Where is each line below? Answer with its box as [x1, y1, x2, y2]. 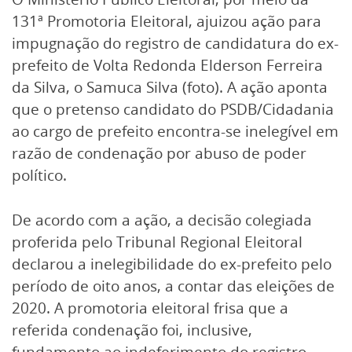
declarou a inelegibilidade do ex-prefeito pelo [12, 253, 332, 274]
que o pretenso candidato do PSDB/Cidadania [12, 99, 334, 119]
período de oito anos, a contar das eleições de [12, 275, 335, 296]
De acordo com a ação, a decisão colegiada [12, 209, 312, 230]
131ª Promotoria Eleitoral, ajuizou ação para [12, 11, 321, 31]
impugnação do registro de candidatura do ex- [12, 33, 339, 53]
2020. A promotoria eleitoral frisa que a [12, 297, 288, 318]
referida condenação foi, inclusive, [12, 319, 252, 340]
